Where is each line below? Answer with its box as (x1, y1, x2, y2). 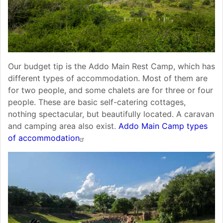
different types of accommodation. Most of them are (8, 73, 208, 84)
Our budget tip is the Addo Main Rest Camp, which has (8, 61, 215, 72)
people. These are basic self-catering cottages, (8, 97, 186, 108)
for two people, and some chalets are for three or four (8, 85, 213, 96)
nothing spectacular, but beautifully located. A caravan (8, 109, 214, 119)
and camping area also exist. (8, 121, 118, 131)
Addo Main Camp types (118, 121, 208, 131)
